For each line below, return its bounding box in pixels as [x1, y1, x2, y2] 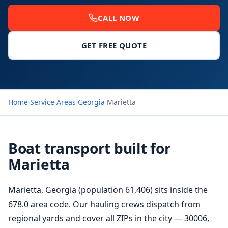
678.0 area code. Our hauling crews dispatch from [8, 198, 201, 210]
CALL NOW [97, 13, 140, 23]
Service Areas [30, 97, 76, 107]
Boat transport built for [8, 138, 171, 158]
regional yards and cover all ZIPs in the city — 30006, [8, 213, 209, 224]
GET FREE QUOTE [81, 40, 147, 50]
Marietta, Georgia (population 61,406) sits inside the [8, 184, 208, 195]
